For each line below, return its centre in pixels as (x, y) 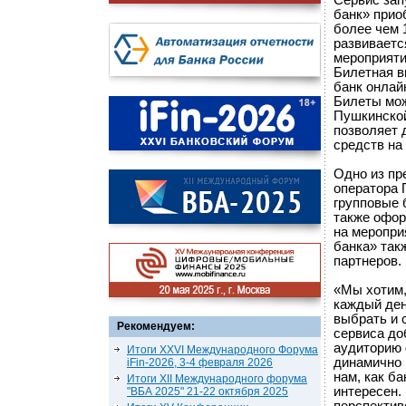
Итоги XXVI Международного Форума (222, 350)
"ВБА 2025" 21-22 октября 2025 (208, 391)
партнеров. (367, 261)
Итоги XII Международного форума (217, 379)
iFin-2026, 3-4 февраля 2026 (200, 362)
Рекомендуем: (156, 326)
